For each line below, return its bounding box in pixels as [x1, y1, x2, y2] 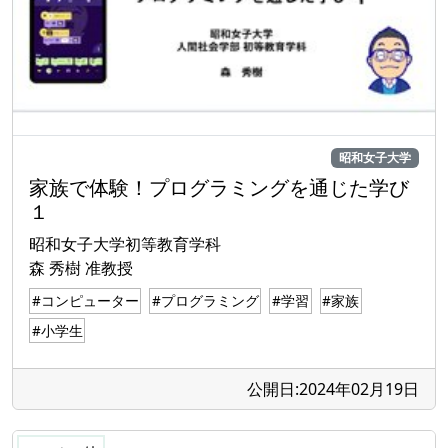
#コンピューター [31, 290, 139, 310]
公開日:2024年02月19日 [247, 377, 419, 400]
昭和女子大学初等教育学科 [29, 232, 221, 255]
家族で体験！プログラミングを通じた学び [29, 173, 409, 201]
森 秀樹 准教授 [29, 256, 133, 279]
